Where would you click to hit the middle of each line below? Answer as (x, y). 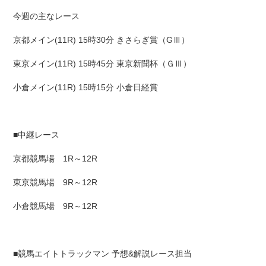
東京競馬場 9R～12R (56, 183)
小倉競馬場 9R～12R (56, 206)
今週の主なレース (47, 16)
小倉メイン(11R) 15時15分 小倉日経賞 (86, 88)
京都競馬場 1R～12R (56, 159)
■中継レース (37, 135)
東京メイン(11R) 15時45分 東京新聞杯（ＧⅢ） (102, 64)
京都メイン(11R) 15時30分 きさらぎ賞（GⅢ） (102, 40)
